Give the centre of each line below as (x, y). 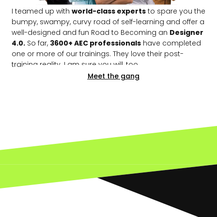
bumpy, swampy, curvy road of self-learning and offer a (108, 22)
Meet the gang (113, 76)
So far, (38, 43)
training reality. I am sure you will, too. (76, 64)
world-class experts (109, 11)
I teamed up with (42, 11)
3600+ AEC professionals (95, 43)
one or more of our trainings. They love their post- (98, 54)
